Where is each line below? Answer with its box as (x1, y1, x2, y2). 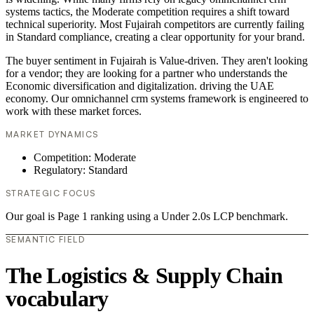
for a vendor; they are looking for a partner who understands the (6, 67, 287, 80)
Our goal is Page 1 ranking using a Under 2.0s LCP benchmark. (6, 210, 288, 223)
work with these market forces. (6, 105, 142, 118)
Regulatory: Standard (34, 164, 128, 177)
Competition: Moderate (34, 151, 136, 164)
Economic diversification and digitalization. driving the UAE (6, 80, 274, 93)
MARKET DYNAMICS (6, 129, 99, 140)
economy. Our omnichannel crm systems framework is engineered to (6, 93, 308, 105)
